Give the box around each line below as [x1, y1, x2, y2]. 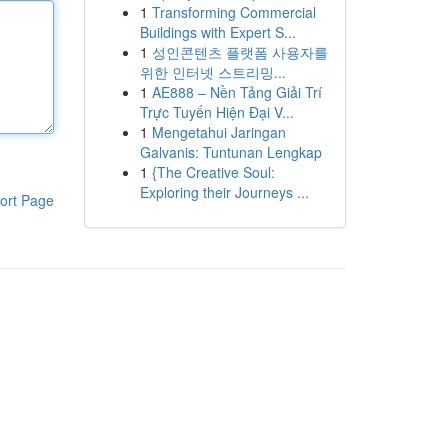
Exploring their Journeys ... [139, 182, 309, 202]
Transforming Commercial [151, 2, 316, 22]
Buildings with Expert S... [139, 22, 296, 42]
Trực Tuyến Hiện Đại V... [139, 102, 294, 122]
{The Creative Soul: [151, 162, 275, 182]
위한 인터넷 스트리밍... [139, 62, 286, 82]
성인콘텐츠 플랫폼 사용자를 [151, 42, 328, 62]
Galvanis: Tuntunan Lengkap [139, 142, 322, 162]
